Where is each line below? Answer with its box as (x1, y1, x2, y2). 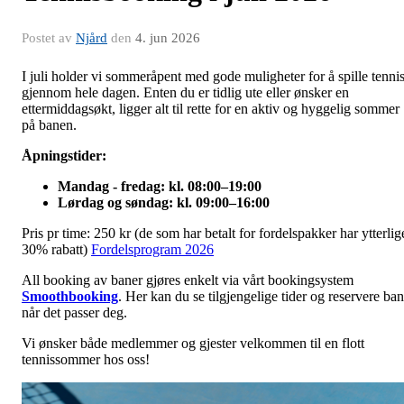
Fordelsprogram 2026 (91, 242, 214, 257)
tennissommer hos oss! (22, 352, 150, 367)
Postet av (22, 31, 76, 45)
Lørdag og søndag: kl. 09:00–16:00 (58, 195, 270, 210)
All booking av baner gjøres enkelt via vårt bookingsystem (22, 272, 353, 288)
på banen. (22, 117, 77, 133)
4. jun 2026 (135, 31, 200, 45)
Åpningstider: (22, 148, 106, 163)
